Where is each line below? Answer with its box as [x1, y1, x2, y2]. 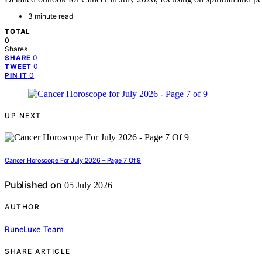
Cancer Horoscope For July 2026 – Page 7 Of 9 [5, 157, 142, 165]
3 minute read [28, 12, 73, 21]
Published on [5, 179, 62, 191]
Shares [5, 44, 27, 54]
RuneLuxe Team [5, 224, 64, 234]
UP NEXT [5, 111, 42, 120]
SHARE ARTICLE [5, 246, 71, 256]
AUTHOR [5, 202, 40, 212]
